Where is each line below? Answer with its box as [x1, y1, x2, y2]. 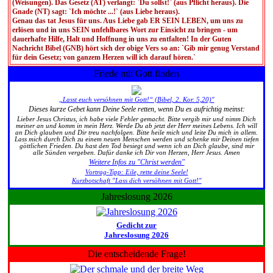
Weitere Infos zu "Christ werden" [88, 157, 185, 166]
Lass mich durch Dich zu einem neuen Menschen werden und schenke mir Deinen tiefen [14, 135, 259, 143]
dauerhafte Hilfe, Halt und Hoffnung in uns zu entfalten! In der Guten [12, 35, 232, 43]
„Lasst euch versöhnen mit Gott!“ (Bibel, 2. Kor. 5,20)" [58, 96, 214, 104]
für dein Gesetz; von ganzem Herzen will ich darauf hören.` [12, 53, 196, 62]
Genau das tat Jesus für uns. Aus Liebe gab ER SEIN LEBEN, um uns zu [12, 16, 243, 25]
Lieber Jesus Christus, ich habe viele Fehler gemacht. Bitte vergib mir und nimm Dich [17, 115, 256, 122]
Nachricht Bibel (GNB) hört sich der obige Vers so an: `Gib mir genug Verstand [12, 44, 260, 52]
